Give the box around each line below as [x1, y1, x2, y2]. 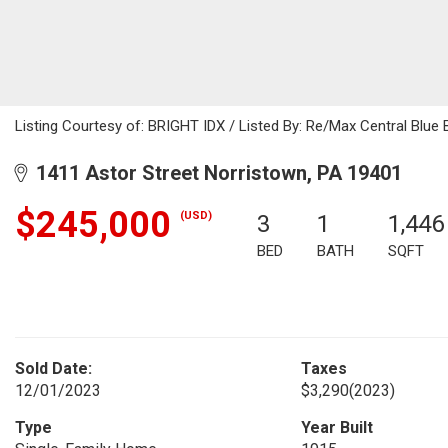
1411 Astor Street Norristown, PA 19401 [26, 161, 402, 185]
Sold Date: [15, 359, 92, 378]
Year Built [300, 418, 373, 437]
